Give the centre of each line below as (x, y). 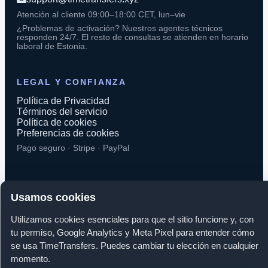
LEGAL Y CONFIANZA (71, 83)
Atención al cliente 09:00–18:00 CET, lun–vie (101, 14)
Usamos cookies (54, 197)
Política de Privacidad (63, 100)
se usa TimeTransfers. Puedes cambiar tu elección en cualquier (135, 245)
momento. (31, 258)
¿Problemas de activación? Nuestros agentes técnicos (120, 28)
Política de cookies (57, 122)
